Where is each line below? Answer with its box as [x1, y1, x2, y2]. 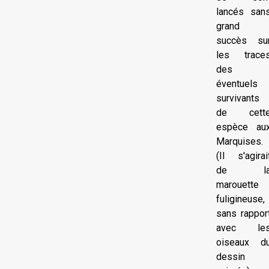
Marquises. [216, 136, 263, 147]
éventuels [216, 78, 258, 89]
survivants [216, 92, 259, 104]
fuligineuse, [216, 193, 265, 205]
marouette [216, 179, 259, 190]
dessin [216, 251, 245, 262]
